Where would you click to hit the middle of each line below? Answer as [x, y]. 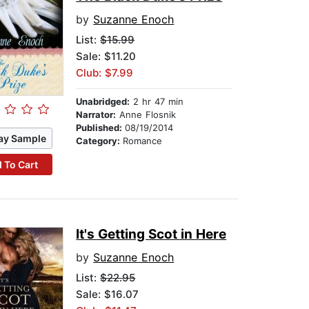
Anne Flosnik [146, 115]
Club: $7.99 [105, 73]
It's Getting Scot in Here [151, 235]
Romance [143, 141]
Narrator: [96, 115]
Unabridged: [103, 102]
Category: [100, 141]
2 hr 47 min [157, 102]
